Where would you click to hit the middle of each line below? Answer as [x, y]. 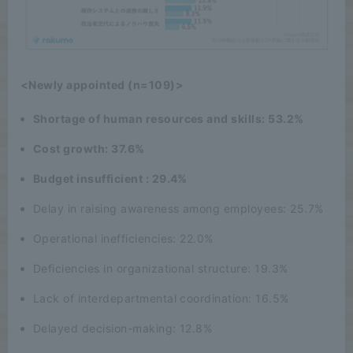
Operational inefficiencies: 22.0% [123, 239]
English [305, 334]
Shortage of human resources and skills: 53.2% [169, 119]
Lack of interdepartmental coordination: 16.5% [161, 299]
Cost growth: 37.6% [89, 149]
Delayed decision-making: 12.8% [123, 329]
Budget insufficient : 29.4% [110, 179]
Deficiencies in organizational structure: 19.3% [161, 269]
